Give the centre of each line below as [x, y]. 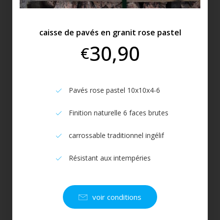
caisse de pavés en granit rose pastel [110, 33]
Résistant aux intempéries [110, 158]
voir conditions [117, 197]
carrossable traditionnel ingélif [116, 136]
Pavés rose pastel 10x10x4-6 [114, 90]
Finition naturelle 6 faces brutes [119, 113]
